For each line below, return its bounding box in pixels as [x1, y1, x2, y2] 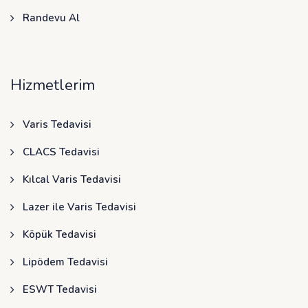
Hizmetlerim [10, 75, 95, 96]
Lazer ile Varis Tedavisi [23, 200, 136, 214]
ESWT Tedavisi [23, 283, 97, 297]
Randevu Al [23, 11, 80, 25]
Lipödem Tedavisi [23, 255, 108, 269]
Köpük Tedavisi [23, 228, 96, 242]
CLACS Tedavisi [23, 145, 100, 159]
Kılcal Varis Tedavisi [23, 173, 121, 187]
